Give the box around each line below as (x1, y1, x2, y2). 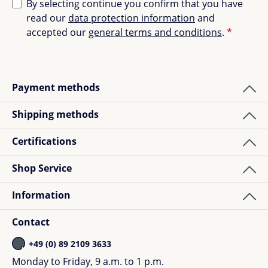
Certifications (12, 135, 77, 148)
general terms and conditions (89, 26, 222, 39)
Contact (12, 215, 50, 229)
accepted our (26, 26, 89, 39)
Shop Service (12, 162, 72, 175)
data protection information (68, 11, 195, 25)
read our (26, 11, 68, 25)
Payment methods (12, 81, 100, 95)
